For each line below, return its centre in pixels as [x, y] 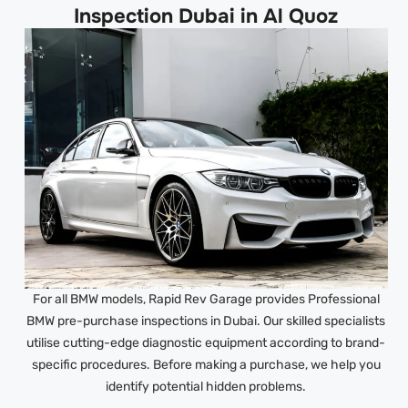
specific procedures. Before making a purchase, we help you [206, 365]
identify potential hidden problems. [206, 387]
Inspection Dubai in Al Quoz [206, 17]
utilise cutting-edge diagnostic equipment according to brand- [206, 343]
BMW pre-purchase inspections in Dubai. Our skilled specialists [206, 321]
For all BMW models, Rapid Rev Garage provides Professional [206, 300]
